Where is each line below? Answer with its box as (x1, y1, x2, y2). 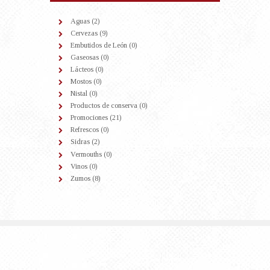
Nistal (71, 89, 87, 98)
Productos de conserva (71, 101, 137, 110)
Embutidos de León (71, 41, 127, 50)
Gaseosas (71, 53, 99, 62)
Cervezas (71, 29, 98, 38)
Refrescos (71, 125, 99, 134)
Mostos (71, 77, 92, 86)
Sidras (71, 137, 90, 146)
